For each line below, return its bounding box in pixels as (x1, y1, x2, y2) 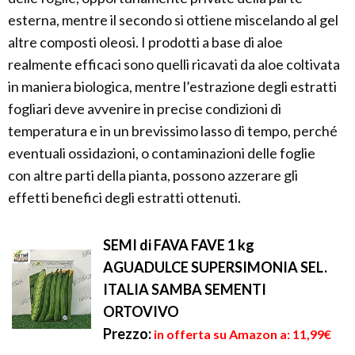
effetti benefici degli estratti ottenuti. (8, 189, 241, 207)
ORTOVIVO (103, 303, 179, 321)
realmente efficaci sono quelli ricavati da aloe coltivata (8, 55, 340, 74)
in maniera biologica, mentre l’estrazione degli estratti (8, 78, 337, 96)
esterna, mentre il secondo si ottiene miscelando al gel (8, 11, 338, 29)
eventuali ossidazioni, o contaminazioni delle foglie (8, 144, 315, 162)
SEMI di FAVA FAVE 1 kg (103, 236, 254, 254)
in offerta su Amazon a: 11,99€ (154, 326, 331, 342)
